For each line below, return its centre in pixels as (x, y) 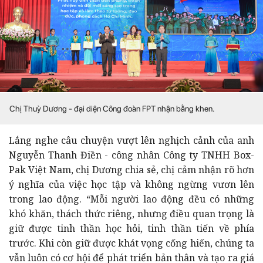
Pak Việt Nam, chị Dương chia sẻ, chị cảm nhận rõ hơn (131, 169)
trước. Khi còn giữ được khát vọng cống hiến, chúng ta (131, 243)
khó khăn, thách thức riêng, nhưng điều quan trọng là (131, 213)
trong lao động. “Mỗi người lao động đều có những (131, 199)
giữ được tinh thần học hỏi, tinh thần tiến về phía (131, 228)
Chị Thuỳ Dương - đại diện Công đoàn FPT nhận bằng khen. (113, 108)
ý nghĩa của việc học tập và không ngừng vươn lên (131, 184)
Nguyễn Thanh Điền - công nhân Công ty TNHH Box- (131, 155)
